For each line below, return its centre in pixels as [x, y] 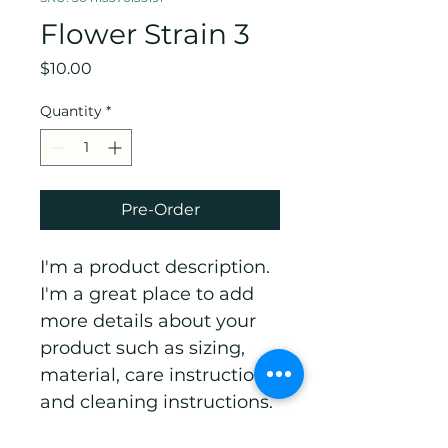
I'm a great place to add [149, 294]
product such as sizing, [145, 348]
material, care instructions [160, 375]
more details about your [150, 321]
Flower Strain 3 [145, 34]
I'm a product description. [157, 267]
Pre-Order [160, 209]
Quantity [71, 111]
